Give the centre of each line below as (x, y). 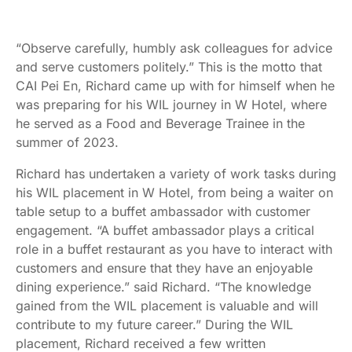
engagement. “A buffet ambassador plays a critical (165, 230)
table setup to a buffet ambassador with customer (163, 211)
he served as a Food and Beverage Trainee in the (160, 123)
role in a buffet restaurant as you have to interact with (174, 249)
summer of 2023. (67, 142)
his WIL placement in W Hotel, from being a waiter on (174, 192)
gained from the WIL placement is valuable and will (167, 305)
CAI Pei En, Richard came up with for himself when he (175, 85)
